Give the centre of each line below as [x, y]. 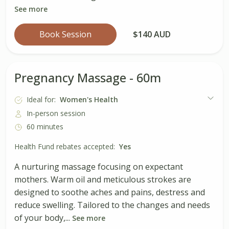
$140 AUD [152, 34]
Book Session [65, 34]
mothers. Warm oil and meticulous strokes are [103, 180]
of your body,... [43, 218]
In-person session [56, 113]
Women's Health [89, 100]
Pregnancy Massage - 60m [88, 77]
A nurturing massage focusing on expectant [99, 167]
